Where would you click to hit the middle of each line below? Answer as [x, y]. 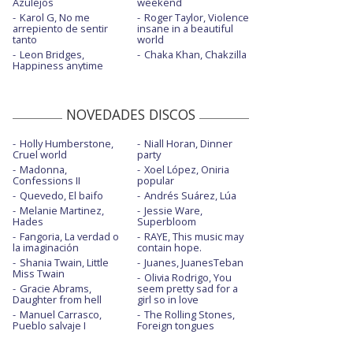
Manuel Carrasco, [61, 315]
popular [155, 181]
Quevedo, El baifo [61, 196]
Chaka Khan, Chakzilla [195, 55]
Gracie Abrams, [56, 289]
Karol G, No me [55, 18]
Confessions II [46, 181]
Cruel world [40, 155]
